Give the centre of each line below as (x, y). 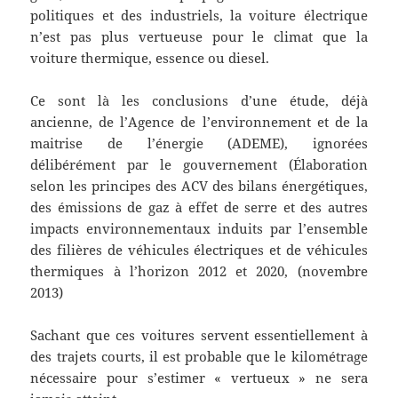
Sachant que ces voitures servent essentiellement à (199, 335)
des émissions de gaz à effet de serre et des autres (199, 207)
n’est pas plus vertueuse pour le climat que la (199, 37)
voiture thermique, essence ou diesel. (150, 58)
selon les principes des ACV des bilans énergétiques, (199, 186)
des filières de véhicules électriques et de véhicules (199, 250)
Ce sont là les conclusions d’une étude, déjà (199, 101)
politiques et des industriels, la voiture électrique (199, 16)
